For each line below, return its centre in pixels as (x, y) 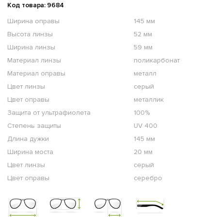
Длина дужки (28, 139)
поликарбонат (157, 61)
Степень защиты (34, 126)
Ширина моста (30, 152)
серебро (148, 178)
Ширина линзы (31, 47)
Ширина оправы (33, 21)
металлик (149, 100)
